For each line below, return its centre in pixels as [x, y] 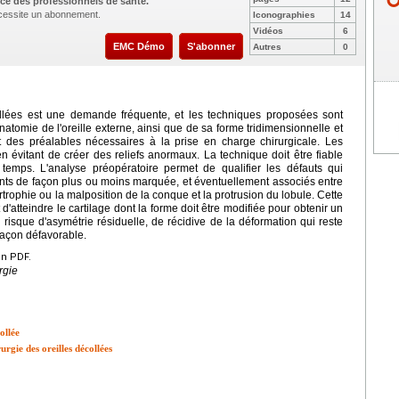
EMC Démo [139, 46]
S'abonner [211, 46]
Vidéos [268, 30]
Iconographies [284, 14]
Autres [267, 46]
